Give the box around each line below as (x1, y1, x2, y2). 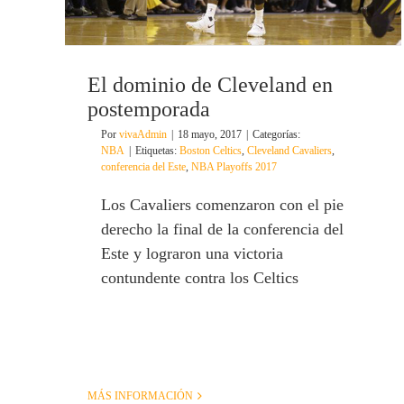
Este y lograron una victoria (101, 244, 283, 263)
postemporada (87, 97, 210, 122)
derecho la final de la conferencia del (101, 220, 344, 239)
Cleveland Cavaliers (247, 144, 332, 158)
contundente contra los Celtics (101, 269, 298, 288)
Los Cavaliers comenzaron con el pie (101, 196, 344, 215)
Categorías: (252, 128, 300, 142)
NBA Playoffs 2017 (191, 161, 277, 174)
